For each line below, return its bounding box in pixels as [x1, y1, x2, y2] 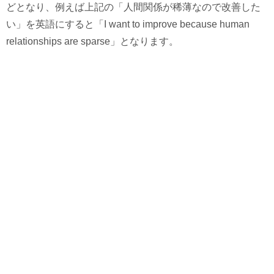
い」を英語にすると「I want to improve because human [6, 19, 250, 30]
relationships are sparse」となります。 [6, 36, 179, 47]
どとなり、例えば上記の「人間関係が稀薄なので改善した [6, 2, 261, 13]
